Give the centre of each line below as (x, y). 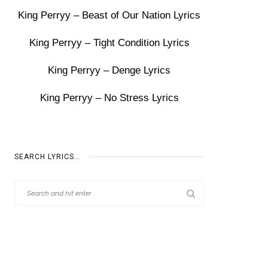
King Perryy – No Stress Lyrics (109, 98)
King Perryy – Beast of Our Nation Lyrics (109, 15)
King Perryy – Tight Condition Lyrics (109, 43)
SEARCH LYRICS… (48, 157)
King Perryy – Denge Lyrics (109, 70)
